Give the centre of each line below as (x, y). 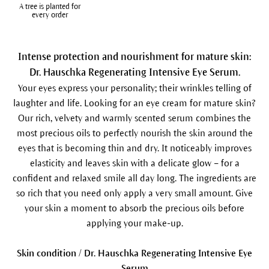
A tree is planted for (50, 6)
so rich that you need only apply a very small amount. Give (134, 193)
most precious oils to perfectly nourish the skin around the (134, 133)
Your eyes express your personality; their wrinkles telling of (134, 88)
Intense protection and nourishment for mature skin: (134, 57)
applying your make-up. (134, 223)
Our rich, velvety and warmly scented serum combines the (134, 118)
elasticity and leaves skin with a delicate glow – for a (134, 163)
